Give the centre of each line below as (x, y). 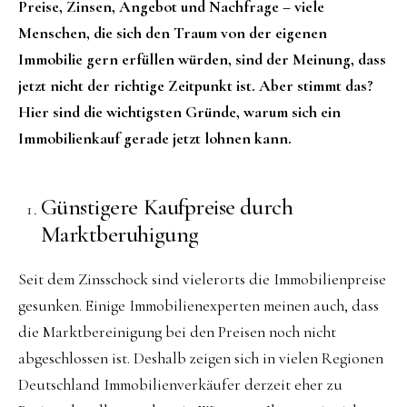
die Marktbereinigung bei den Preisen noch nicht (177, 332)
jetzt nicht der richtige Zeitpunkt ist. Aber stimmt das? (196, 86)
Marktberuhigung (119, 234)
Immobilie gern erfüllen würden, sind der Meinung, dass (202, 60)
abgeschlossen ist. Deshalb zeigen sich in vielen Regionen (201, 358)
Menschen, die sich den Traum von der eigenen (173, 34)
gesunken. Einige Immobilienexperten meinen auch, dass (199, 305)
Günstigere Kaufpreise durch (167, 207)
